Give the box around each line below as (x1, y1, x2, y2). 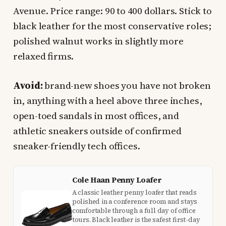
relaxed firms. (13, 49, 74, 63)
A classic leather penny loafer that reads (72, 188, 197, 197)
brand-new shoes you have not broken (42, 78, 211, 92)
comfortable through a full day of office (72, 206, 196, 215)
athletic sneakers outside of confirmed (13, 124, 182, 137)
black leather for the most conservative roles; (13, 19, 211, 32)
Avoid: (13, 78, 43, 92)
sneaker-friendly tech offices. (13, 139, 140, 152)
